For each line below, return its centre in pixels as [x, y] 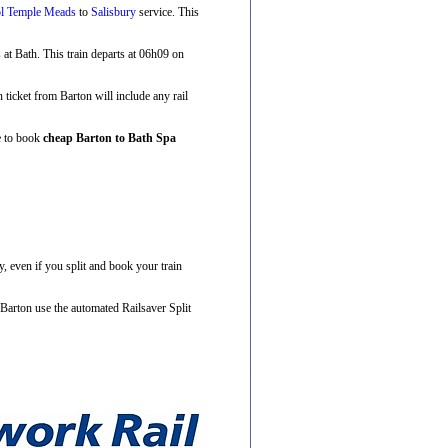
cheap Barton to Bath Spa [109, 137]
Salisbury [113, 11]
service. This [167, 11]
